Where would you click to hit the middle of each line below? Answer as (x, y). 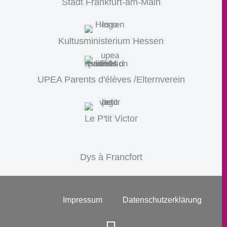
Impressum (83, 200)
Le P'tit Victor (111, 118)
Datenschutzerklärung (162, 200)
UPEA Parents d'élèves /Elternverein (111, 79)
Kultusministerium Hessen (111, 41)
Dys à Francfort (111, 157)
